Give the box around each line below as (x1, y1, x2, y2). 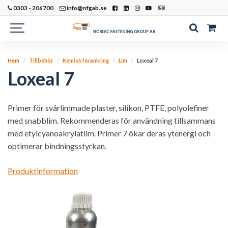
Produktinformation (8, 165, 78, 176)
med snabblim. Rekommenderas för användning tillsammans (8, 116, 216, 125)
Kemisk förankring (63, 57, 109, 64)
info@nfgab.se (65, 4, 107, 11)
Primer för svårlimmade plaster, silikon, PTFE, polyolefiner (8, 103, 209, 112)
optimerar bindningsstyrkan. (8, 141, 106, 151)
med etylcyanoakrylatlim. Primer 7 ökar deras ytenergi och (8, 128, 211, 138)
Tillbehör (29, 57, 53, 64)
